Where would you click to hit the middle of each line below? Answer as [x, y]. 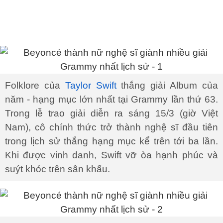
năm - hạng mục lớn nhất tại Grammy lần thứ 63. [111, 99]
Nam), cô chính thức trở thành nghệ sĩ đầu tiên [111, 127]
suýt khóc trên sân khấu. [57, 169]
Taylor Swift [91, 85]
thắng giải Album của [167, 85]
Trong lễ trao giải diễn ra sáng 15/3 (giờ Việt [111, 113]
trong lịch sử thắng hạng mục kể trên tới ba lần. [111, 141]
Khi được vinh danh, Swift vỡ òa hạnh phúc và [111, 155]
